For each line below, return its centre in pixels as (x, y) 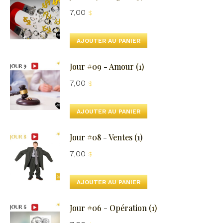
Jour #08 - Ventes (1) (106, 137)
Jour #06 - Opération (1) (113, 208)
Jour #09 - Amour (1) (107, 67)
